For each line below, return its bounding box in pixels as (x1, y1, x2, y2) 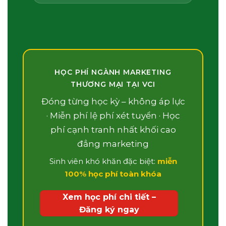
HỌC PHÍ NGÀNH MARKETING (54, 68, 172, 77)
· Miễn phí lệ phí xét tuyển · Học (46, 110, 180, 121)
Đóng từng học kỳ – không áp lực (41, 96, 185, 107)
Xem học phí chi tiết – (62, 192, 156, 202)
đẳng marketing (77, 139, 149, 149)
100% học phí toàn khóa (65, 169, 161, 179)
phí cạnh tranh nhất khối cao (50, 125, 176, 135)
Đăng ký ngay (79, 205, 139, 215)
